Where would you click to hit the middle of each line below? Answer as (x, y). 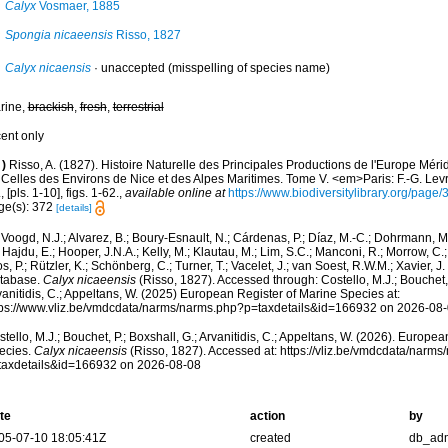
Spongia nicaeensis (58, 35)
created (270, 438)
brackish (50, 107)
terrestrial (138, 107)
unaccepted (132, 68)
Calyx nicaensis (47, 68)
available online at (174, 193)
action (267, 416)
